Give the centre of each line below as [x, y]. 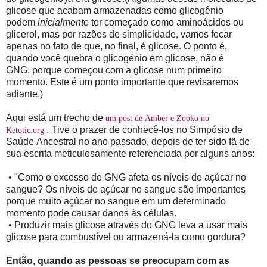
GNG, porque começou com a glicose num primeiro [114, 70]
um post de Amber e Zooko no [157, 119]
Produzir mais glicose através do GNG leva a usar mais [131, 225]
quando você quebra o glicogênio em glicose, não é [115, 58]
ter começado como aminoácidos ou [166, 23]
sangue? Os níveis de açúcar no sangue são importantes [126, 190]
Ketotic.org [26, 131]
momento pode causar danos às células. [91, 213]
